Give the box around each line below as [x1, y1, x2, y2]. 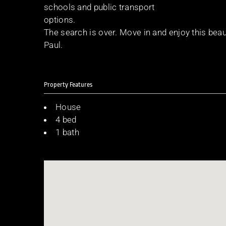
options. [44, 14, 76, 25]
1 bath [55, 127, 79, 138]
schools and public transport [44, 2, 155, 12]
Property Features [44, 81, 92, 89]
